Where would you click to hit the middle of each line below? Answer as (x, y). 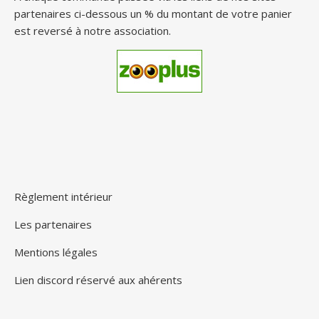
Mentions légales (56, 252)
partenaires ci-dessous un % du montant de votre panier (153, 13)
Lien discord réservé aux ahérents (98, 279)
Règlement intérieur (63, 196)
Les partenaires (53, 224)
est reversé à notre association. (93, 30)
